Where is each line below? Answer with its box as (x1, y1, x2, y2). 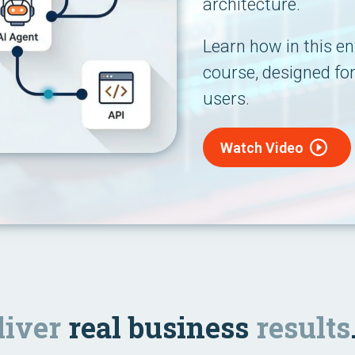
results (256, 308, 350, 346)
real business (61, 308, 256, 346)
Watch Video (219, 139, 303, 156)
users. (202, 89, 250, 109)
